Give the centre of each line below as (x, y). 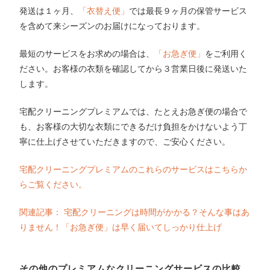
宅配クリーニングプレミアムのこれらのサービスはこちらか (133, 169)
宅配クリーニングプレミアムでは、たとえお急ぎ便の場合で (133, 111)
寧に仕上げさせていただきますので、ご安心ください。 (125, 141)
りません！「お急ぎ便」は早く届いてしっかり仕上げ (121, 227)
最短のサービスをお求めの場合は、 (87, 53)
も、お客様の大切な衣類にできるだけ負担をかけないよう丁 (133, 126)
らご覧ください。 (53, 184)
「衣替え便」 (104, 11)
